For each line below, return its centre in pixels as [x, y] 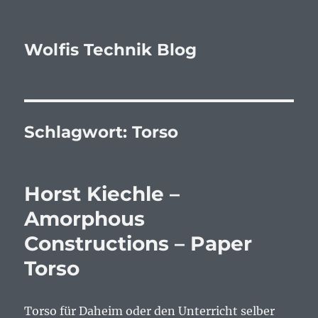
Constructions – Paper [138, 243]
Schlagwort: [78, 132]
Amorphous [85, 219]
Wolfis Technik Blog [111, 50]
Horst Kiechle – [102, 194]
